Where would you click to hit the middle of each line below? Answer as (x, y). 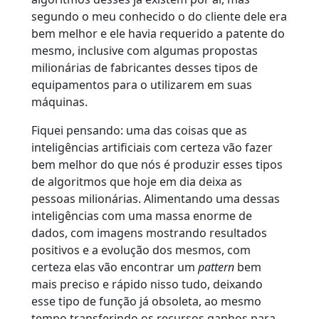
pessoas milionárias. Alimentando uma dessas (156, 198)
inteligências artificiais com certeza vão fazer (152, 147)
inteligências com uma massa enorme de (142, 215)
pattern (216, 267)
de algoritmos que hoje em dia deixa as (137, 181)
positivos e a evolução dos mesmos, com (141, 250)
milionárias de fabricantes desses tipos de (145, 67)
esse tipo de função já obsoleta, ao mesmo (146, 301)
